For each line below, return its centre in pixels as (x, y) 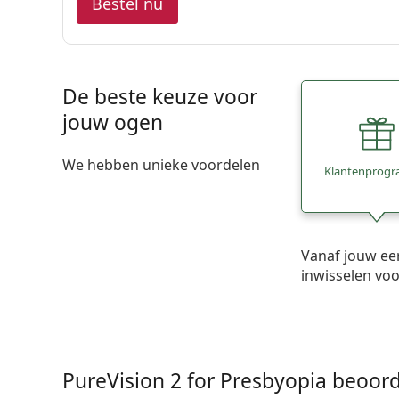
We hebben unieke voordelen (161, 165)
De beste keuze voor (159, 97)
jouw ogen (112, 122)
